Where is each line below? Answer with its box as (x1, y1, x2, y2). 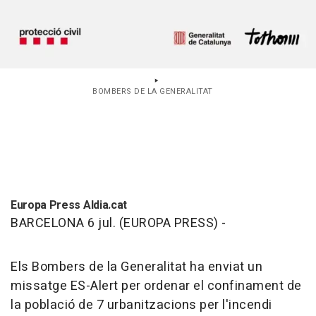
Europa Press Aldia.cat (11, 196, 127, 214)
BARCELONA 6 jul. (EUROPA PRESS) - (11, 213, 226, 233)
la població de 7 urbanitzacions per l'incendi (11, 295, 272, 315)
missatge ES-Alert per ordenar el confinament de (11, 276, 302, 296)
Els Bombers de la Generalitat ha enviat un (11, 257, 262, 276)
